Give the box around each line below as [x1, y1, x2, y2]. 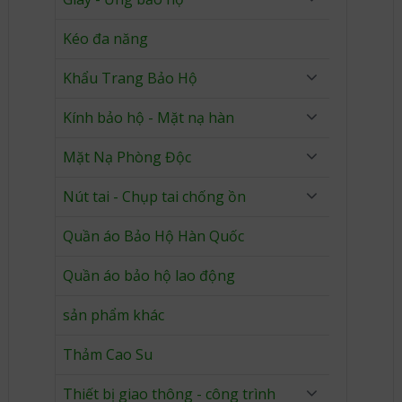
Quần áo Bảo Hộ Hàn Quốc [63, 226, 244, 246]
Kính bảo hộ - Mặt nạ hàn [63, 108, 234, 127]
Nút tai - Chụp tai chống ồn [63, 187, 246, 206]
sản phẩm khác [63, 305, 164, 325]
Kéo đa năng [63, 29, 148, 48]
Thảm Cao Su [63, 345, 153, 364]
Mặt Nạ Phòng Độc [63, 147, 191, 167]
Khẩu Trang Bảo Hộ [63, 68, 197, 88]
